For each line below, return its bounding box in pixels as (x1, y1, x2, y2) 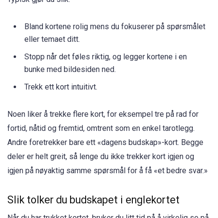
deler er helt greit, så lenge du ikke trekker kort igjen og (7, 151, 194, 161)
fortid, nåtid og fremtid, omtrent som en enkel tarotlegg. (7, 123, 195, 133)
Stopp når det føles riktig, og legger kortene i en (24, 52, 187, 61)
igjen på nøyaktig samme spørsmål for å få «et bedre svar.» (7, 165, 208, 175)
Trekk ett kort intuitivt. (24, 82, 97, 91)
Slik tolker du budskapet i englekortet (7, 193, 180, 206)
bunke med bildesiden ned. (24, 64, 116, 74)
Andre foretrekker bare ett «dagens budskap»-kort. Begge (7, 137, 203, 147)
